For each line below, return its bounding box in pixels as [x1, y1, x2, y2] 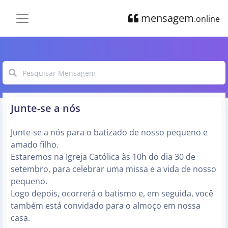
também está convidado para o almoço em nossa [11, 200, 201, 211]
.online [194, 13, 220, 24]
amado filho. [11, 139, 59, 150]
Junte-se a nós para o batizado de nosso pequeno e [11, 127, 208, 138]
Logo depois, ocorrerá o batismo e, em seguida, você [11, 188, 213, 199]
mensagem [138, 11, 194, 25]
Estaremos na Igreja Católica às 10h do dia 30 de [11, 151, 195, 162]
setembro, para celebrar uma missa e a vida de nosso [11, 163, 216, 175]
